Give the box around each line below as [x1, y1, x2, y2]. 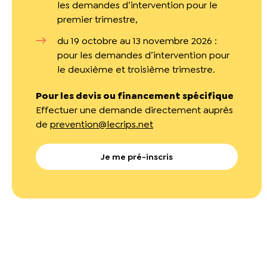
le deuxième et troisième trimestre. [57, 63, 215, 76]
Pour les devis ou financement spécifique [36, 89, 234, 102]
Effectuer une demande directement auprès [36, 104, 233, 116]
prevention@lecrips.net [50, 118, 153, 131]
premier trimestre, [57, 13, 138, 26]
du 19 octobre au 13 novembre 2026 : [57, 35, 217, 47]
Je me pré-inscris [100, 151, 173, 162]
